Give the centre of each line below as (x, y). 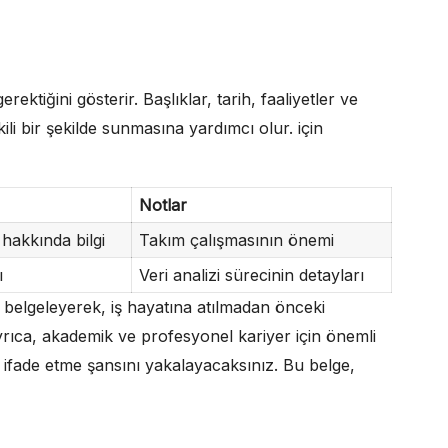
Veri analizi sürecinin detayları (251, 274)
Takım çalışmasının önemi (236, 239)
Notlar (162, 204)
